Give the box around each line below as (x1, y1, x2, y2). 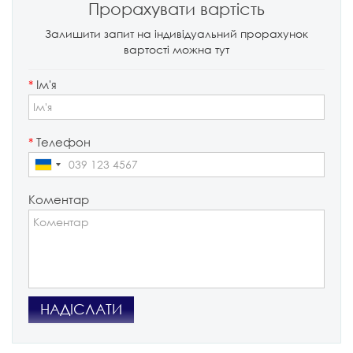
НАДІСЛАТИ (40, 300, 122, 318)
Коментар (28, 191, 89, 207)
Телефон (33, 133, 91, 150)
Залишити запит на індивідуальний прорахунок (45, 25, 308, 41)
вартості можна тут (124, 41, 229, 57)
